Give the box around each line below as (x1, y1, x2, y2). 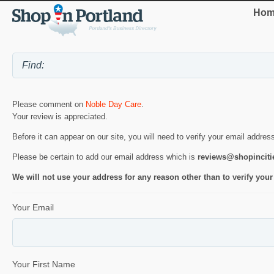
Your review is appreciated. (12, 111, 108, 121)
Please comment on (12, 99, 86, 109)
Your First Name (12, 259, 75, 269)
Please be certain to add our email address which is (12, 152, 198, 161)
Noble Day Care (86, 99, 141, 109)
